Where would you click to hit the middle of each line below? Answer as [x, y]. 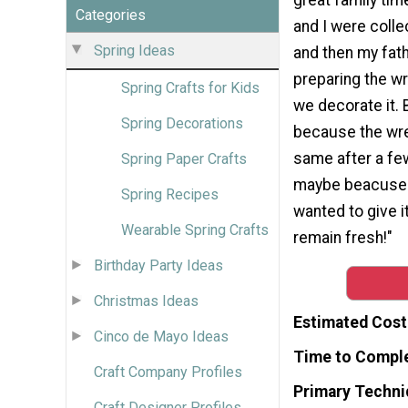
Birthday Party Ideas [158, 265]
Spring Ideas [134, 50]
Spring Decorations [182, 123]
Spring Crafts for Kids [190, 87]
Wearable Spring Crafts [195, 229]
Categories [111, 15]
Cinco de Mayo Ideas [161, 336]
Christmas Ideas [146, 301]
